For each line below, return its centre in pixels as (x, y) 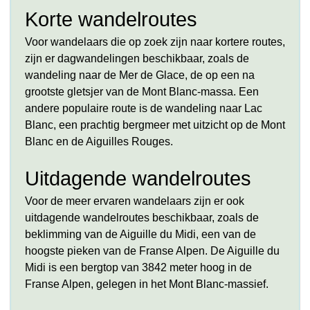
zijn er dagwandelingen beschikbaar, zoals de (137, 58)
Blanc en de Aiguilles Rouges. (99, 142)
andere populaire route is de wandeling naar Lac (144, 108)
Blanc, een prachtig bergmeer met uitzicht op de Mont (155, 125)
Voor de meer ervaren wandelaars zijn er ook (135, 201)
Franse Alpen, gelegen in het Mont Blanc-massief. (147, 284)
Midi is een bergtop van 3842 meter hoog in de (138, 267)
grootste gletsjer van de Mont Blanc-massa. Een (142, 92)
